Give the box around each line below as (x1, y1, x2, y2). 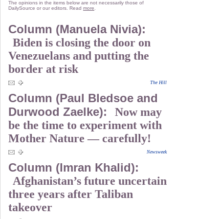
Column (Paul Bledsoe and (8, 91, 158, 105)
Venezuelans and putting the (8, 49, 149, 62)
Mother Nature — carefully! (8, 132, 151, 145)
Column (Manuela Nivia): (8, 22, 146, 36)
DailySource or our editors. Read (8, 5, 83, 11)
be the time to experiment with (8, 119, 162, 131)
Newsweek (147, 149, 167, 154)
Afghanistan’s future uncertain (13, 175, 167, 187)
